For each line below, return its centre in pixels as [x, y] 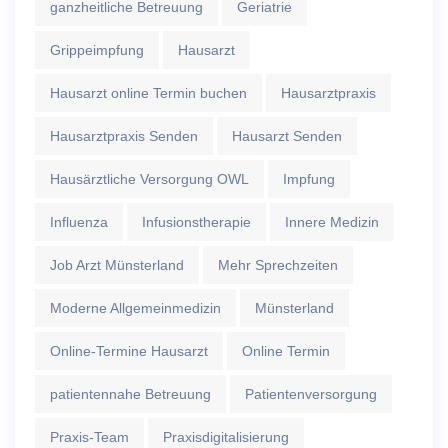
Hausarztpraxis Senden [124, 136]
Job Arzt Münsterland [117, 265]
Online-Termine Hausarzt [129, 351]
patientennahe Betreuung [130, 394]
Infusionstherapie [196, 222]
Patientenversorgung [311, 394]
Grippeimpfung [97, 50]
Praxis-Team [89, 437]
